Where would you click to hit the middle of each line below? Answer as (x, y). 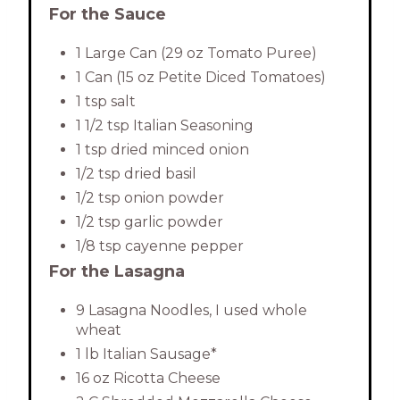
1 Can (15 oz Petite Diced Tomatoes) (201, 78)
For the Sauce (108, 15)
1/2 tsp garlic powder (150, 222)
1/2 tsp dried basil (136, 174)
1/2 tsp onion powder (150, 198)
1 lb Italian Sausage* (146, 354)
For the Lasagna (117, 272)
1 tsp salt (106, 102)
